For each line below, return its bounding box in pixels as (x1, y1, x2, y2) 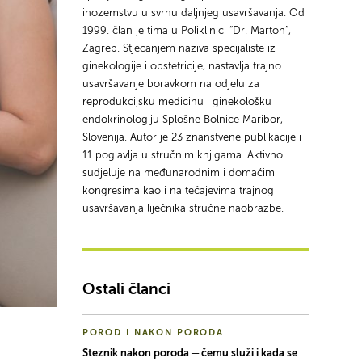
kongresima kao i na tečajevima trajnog (82, 185, 274, 196)
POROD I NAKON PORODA (82, 327, 225, 338)
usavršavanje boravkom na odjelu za (82, 78, 259, 90)
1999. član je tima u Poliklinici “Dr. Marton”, (82, 25, 291, 36)
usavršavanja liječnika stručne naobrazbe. (82, 203, 284, 214)
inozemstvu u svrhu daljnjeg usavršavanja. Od (82, 7, 305, 19)
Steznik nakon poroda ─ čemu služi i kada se (82, 347, 297, 359)
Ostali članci (82, 283, 170, 297)
